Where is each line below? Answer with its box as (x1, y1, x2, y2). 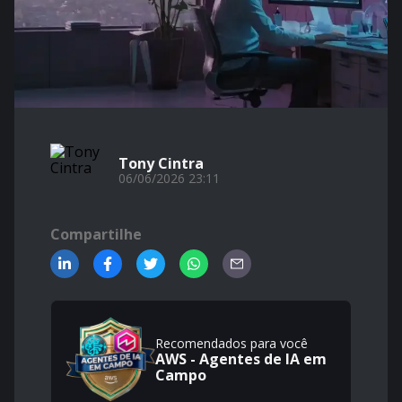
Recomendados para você (155, 335, 308, 352)
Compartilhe (50, 224, 142, 244)
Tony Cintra (118, 153, 204, 173)
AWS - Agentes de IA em (155, 349, 327, 369)
